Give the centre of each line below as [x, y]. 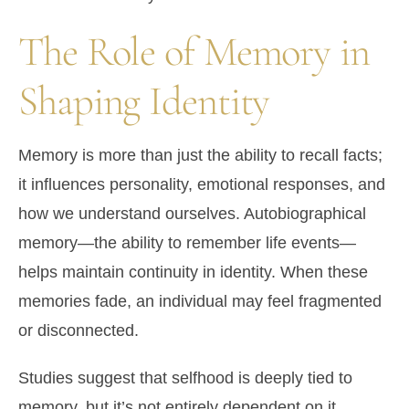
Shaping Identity [144, 101]
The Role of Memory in [194, 52]
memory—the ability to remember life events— [187, 243]
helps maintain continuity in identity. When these [193, 273]
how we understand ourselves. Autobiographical [192, 214]
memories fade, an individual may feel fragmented [200, 302]
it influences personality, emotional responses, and [202, 185]
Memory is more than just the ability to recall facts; [200, 156]
